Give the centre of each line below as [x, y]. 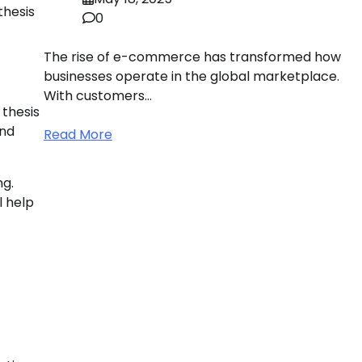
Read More [78, 135]
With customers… [97, 96]
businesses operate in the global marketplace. [191, 77]
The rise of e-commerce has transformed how [192, 57]
